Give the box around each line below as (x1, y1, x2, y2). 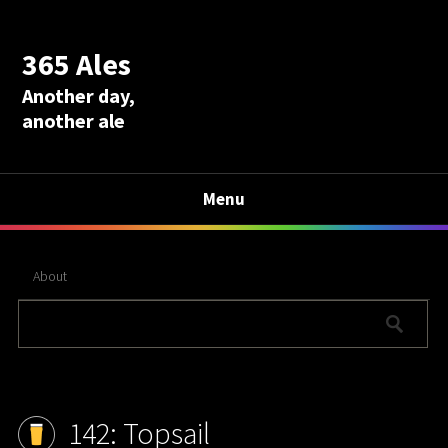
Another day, (22, 82, 136, 108)
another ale (22, 107, 126, 133)
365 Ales (22, 44, 132, 83)
